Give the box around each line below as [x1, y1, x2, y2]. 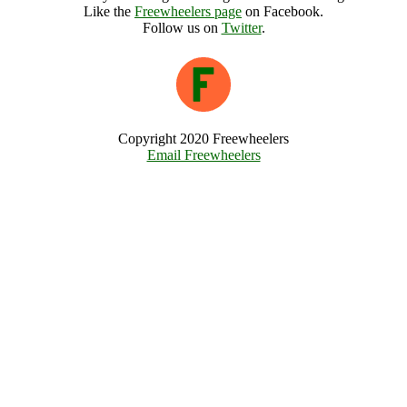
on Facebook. [242, 4, 323, 19]
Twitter [221, 20, 262, 35]
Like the [84, 4, 134, 19]
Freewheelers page [134, 4, 242, 19]
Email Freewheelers [146, 147, 261, 163]
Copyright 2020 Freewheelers [118, 131, 289, 146]
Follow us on [142, 20, 222, 35]
